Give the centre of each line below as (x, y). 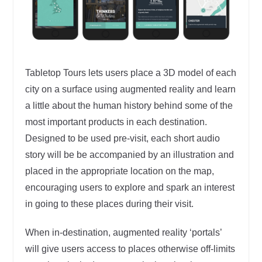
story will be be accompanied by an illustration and (129, 154)
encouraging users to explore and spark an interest (130, 187)
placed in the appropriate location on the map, (119, 171)
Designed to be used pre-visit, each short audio (122, 138)
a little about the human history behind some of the (129, 105)
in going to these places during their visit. (109, 204)
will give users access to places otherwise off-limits (130, 249)
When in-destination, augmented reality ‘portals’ (123, 232)
